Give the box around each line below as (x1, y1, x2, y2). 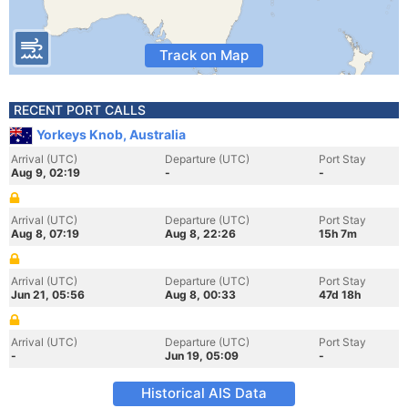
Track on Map (159, 46, 249, 64)
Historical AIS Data (141, 384, 267, 402)
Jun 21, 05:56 (11, 288, 85, 301)
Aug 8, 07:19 (11, 227, 79, 240)
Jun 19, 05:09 (165, 349, 239, 362)
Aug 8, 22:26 (165, 227, 236, 240)
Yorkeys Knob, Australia (36, 127, 186, 142)
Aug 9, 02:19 (11, 166, 80, 179)
